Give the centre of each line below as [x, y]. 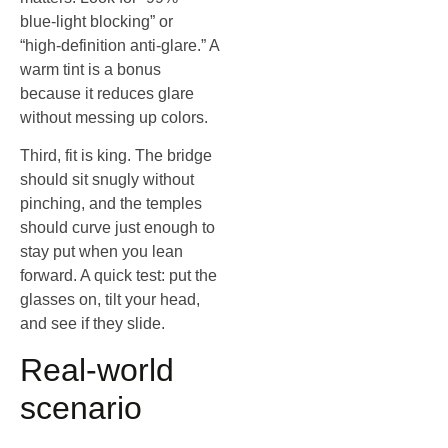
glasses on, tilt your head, [110, 300]
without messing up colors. [114, 117]
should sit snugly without [107, 180]
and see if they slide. [92, 324]
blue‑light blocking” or [96, 21]
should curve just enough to [117, 228]
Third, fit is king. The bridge [116, 156]
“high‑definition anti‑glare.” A [119, 45]
